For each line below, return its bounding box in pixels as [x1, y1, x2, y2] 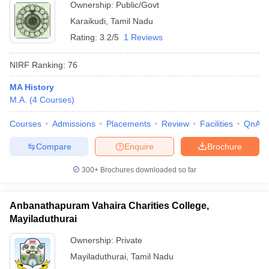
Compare [35, 141, 71, 151]
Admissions [52, 119, 95, 128]
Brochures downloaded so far [98, 166, 196, 174]
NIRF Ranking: [10, 59, 65, 70]
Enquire [124, 141, 154, 151]
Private [116, 235, 142, 245]
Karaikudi [70, 16, 106, 26]
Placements [106, 119, 151, 128]
